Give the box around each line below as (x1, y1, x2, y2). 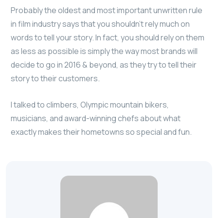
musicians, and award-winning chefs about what (11, 113, 181, 124)
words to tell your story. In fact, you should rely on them (11, 32, 204, 43)
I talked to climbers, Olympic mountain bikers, (11, 99, 169, 110)
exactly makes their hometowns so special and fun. (11, 127, 192, 138)
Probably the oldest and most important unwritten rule (11, 5, 202, 16)
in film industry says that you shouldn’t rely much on (11, 18, 190, 30)
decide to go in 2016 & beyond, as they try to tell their (11, 59, 197, 71)
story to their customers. (11, 73, 100, 84)
